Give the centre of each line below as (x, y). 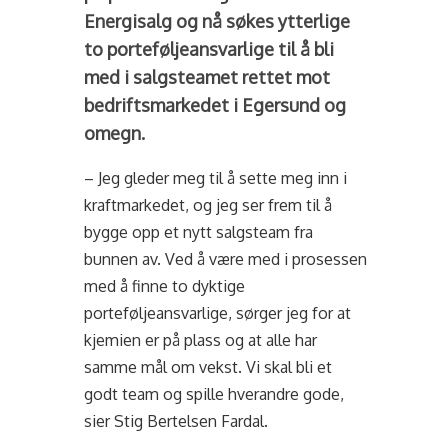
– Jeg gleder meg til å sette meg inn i (216, 178)
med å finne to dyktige (165, 286)
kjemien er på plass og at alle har (201, 340)
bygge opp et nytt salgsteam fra (199, 232)
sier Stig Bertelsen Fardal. (176, 421)
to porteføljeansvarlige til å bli (209, 49)
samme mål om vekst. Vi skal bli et (208, 367)
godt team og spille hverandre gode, (214, 394)
